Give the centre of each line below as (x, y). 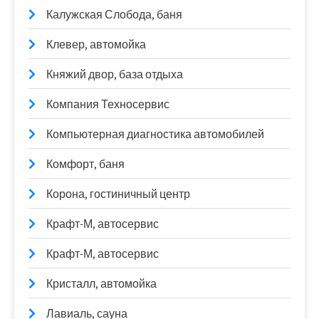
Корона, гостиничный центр (118, 194)
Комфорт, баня (85, 164)
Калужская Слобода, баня (114, 14)
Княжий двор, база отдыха (115, 74)
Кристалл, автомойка (101, 283)
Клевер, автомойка (96, 44)
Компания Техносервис (108, 104)
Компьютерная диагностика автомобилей (155, 134)
